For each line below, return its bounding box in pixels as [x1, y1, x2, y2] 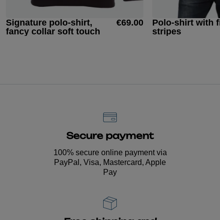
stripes [152, 26, 181, 36]
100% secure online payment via [53, 148, 167, 157]
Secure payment [66, 132, 154, 141]
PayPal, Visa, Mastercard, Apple [54, 158, 166, 166]
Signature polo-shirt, [6, 17, 92, 27]
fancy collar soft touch [6, 26, 100, 36]
